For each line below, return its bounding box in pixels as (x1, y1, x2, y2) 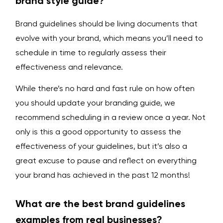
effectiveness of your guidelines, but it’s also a (15, 141, 187, 151)
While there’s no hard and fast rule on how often (15, 84, 195, 94)
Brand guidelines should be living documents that (15, 18, 198, 28)
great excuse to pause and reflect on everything (15, 156, 197, 166)
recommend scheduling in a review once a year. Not (15, 112, 206, 122)
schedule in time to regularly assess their (15, 47, 166, 57)
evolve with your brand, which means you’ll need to (15, 33, 203, 43)
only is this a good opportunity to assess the (15, 127, 181, 137)
